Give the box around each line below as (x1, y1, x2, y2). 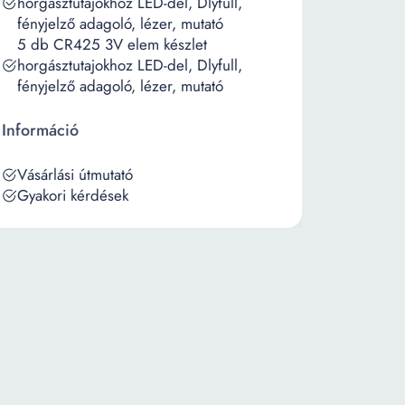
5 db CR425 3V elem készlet (17, 33, 207, 55)
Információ (2, 118, 79, 142)
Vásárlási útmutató (17, 164, 133, 185)
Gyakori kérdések (17, 184, 128, 206)
